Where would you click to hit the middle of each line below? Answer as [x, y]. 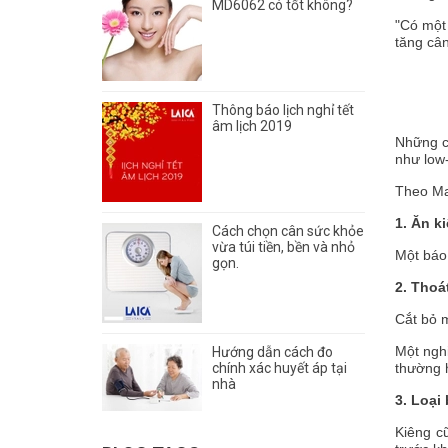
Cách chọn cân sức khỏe [288, 231]
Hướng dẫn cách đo [272, 352]
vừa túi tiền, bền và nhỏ [283, 247]
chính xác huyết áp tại [279, 368]
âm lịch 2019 [252, 126]
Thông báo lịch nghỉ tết [283, 110]
